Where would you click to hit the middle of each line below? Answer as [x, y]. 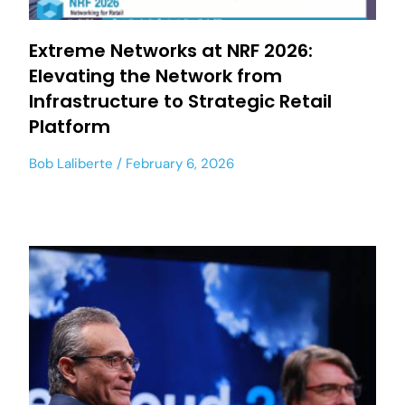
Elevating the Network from [155, 76]
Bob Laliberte [71, 164]
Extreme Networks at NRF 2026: [171, 51]
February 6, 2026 [178, 164]
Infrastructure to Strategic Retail [180, 101]
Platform [70, 127]
